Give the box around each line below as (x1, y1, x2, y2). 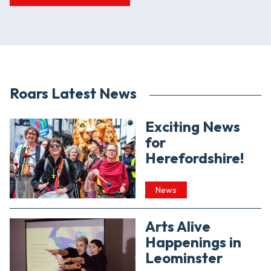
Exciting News (145, 117, 240, 136)
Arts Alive (145, 217, 211, 236)
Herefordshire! (145, 149, 244, 168)
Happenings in (145, 233, 241, 252)
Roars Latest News (10, 84, 137, 103)
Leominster (145, 249, 223, 267)
